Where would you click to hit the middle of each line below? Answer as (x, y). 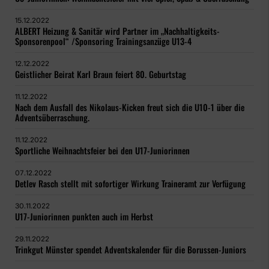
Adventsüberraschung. (52, 118)
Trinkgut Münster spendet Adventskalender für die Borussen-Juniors (131, 250)
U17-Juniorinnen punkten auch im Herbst (84, 217)
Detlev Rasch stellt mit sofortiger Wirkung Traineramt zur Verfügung (130, 184)
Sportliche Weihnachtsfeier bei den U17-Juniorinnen (102, 151)
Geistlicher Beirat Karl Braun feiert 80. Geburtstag (101, 74)
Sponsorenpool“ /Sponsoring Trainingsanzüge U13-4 (103, 41)
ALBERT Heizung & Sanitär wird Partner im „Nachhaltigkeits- (117, 31)
